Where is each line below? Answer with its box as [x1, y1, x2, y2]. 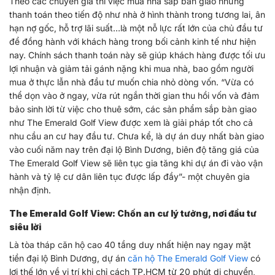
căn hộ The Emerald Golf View [128, 252, 248, 263]
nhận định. [9, 184, 51, 195]
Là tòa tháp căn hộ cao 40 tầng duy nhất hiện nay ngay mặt [9, 239, 251, 250]
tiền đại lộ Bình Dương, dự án [9, 252, 128, 263]
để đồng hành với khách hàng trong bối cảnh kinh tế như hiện [9, 36, 256, 47]
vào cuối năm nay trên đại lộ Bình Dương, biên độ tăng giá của [9, 144, 259, 155]
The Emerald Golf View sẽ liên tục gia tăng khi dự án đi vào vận [9, 157, 263, 168]
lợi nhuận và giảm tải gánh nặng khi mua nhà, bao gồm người [9, 63, 254, 74]
